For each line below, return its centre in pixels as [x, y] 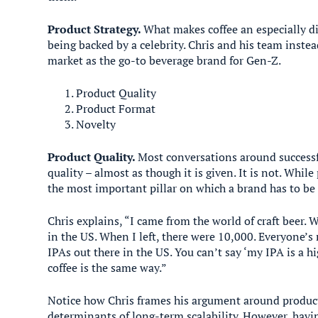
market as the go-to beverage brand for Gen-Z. [166, 60]
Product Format [116, 109]
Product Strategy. [96, 29]
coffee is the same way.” [108, 268]
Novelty [96, 124]
